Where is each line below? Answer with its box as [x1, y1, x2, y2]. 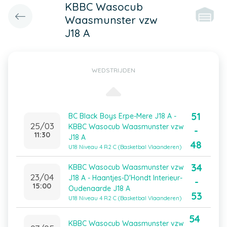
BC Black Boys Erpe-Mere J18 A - [68, 111, 176, 121]
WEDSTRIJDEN [92, 66, 135, 74]
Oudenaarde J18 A [68, 183, 130, 193]
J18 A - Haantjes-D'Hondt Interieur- [68, 173, 182, 182]
